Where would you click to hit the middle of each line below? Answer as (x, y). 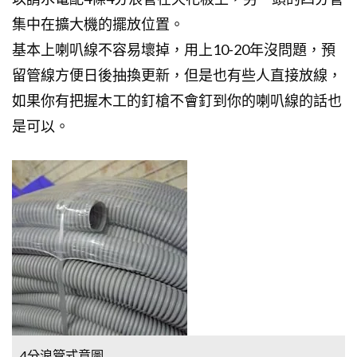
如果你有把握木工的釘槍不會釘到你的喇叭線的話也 (177, 101)
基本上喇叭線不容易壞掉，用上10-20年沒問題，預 (174, 50)
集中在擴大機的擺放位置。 (98, 24)
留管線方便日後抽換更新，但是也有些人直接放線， (177, 75)
